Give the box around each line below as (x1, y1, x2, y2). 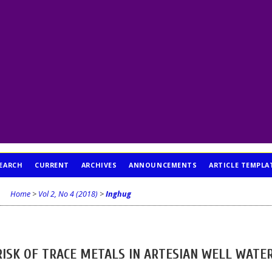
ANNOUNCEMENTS (129, 160, 197, 169)
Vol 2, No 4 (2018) (38, 188, 98, 199)
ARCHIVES (81, 160, 117, 169)
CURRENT (35, 160, 69, 169)
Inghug (106, 188, 131, 199)
